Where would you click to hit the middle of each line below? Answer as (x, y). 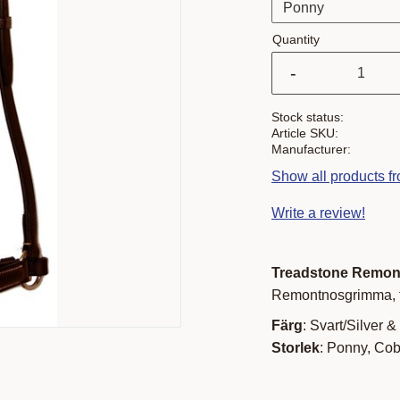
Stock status (306, 117)
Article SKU (303, 133)
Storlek (296, 348)
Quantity (296, 39)
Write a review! (318, 213)
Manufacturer (309, 149)
